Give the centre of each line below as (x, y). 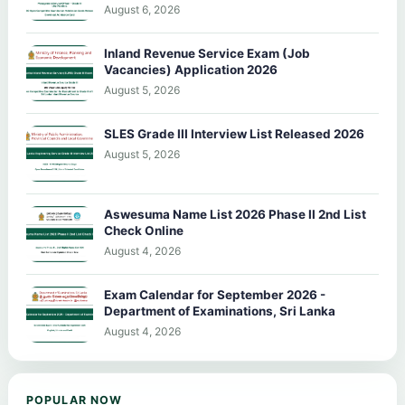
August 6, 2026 (142, 9)
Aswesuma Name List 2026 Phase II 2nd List (235, 214)
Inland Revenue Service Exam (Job (207, 53)
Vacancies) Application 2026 (191, 69)
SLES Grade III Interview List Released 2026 (234, 133)
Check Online (144, 230)
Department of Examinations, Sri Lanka (220, 311)
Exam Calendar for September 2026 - (215, 294)
